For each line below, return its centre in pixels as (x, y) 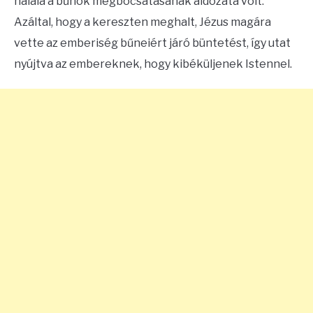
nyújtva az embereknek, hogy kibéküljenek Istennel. (153, 64)
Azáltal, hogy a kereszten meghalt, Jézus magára (143, 22)
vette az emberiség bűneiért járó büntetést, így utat (152, 43)
